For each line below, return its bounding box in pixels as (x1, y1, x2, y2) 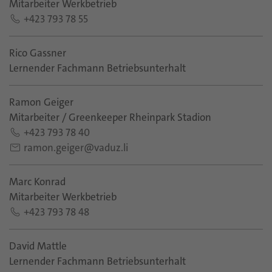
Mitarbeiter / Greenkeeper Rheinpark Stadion (9, 110, 211, 124)
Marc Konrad (9, 175, 66, 188)
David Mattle (9, 239, 67, 253)
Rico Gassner (9, 46, 66, 59)
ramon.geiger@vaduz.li (24, 141, 128, 154)
